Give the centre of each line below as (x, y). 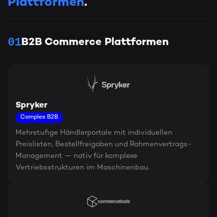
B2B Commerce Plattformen (95, 42)
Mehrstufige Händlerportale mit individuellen (94, 133)
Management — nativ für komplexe (77, 156)
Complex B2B (39, 117)
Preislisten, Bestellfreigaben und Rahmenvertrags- (103, 144)
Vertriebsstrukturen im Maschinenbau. (83, 168)
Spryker (31, 106)
